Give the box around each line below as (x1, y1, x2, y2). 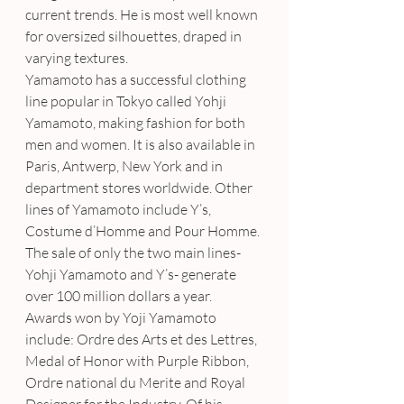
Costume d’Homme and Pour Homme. (25, 222, 262, 241)
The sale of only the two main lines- (25, 243, 243, 262)
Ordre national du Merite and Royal (25, 373, 248, 392)
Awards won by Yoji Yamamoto (25, 308, 219, 327)
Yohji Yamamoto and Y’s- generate (25, 265, 239, 284)
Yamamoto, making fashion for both (25, 114, 248, 133)
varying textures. (25, 49, 128, 68)
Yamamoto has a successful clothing (25, 70, 249, 89)
